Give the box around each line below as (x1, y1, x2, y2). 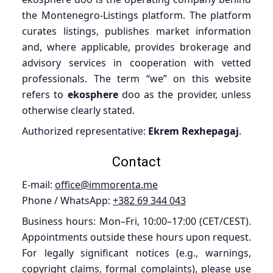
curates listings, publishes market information (22, 24, 251, 38)
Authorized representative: (22, 124, 148, 138)
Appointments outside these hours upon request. (22, 230, 251, 244)
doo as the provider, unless (118, 87, 252, 101)
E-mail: (22, 177, 55, 191)
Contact (112, 154, 161, 169)
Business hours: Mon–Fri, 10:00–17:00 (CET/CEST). (22, 214, 251, 228)
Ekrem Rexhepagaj (148, 124, 239, 138)
